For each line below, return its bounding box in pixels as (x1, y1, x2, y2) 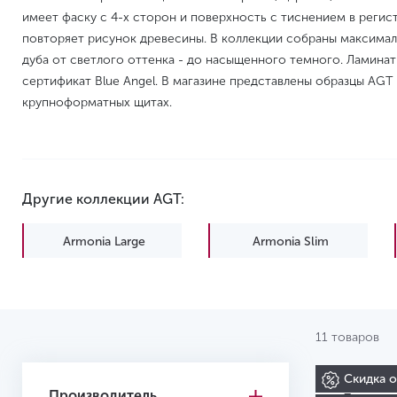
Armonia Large (63, 234, 145, 249)
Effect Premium (59, 277, 149, 292)
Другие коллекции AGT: (22, 191, 184, 207)
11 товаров (315, 330, 379, 345)
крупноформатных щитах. (22, 95, 172, 110)
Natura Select (251, 277, 330, 292)
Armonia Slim (252, 234, 329, 249)
